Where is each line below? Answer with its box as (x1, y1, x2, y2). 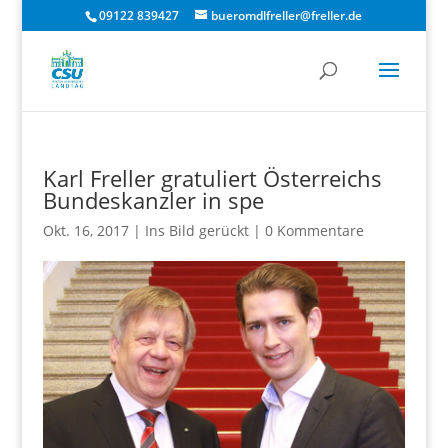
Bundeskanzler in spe (42, 185, 264, 215)
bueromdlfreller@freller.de (211, 7, 363, 24)
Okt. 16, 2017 (42, 221, 129, 240)
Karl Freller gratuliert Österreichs (42, 163, 382, 193)
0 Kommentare (264, 221, 364, 240)
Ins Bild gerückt (144, 221, 249, 240)
